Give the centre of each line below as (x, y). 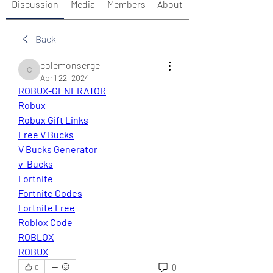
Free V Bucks (46, 134)
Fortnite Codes (50, 193)
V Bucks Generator (58, 149)
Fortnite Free (47, 207)
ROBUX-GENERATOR (62, 90)
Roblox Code (45, 222)
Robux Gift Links (53, 120)
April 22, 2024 (65, 78)
